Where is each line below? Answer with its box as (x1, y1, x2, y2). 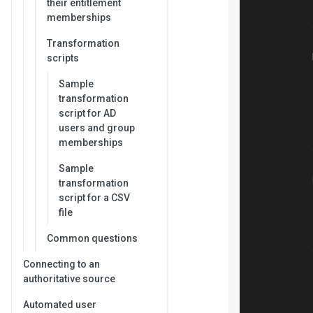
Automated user (23, 299, 96, 310)
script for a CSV (59, 192, 130, 203)
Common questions (47, 233, 138, 244)
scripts (47, 52, 79, 64)
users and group (59, 122, 135, 133)
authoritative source (23, 273, 115, 284)
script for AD (59, 108, 116, 119)
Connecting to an (23, 259, 100, 270)
